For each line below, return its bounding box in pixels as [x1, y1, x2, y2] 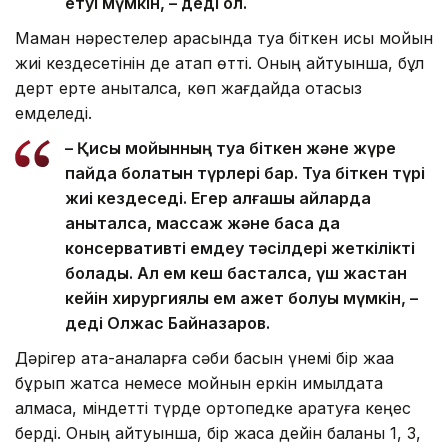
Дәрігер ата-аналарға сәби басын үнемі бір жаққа [15, 347, 394, 368]
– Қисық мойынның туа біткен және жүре [65, 137, 396, 158]
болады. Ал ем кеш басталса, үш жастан [65, 262, 407, 283]
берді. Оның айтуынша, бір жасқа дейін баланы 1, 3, [15, 422, 421, 443]
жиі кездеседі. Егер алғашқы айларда [65, 187, 371, 208]
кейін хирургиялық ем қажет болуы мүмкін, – [65, 287, 418, 308]
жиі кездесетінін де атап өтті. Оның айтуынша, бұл [15, 52, 424, 73]
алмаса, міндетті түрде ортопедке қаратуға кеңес [15, 397, 411, 418]
